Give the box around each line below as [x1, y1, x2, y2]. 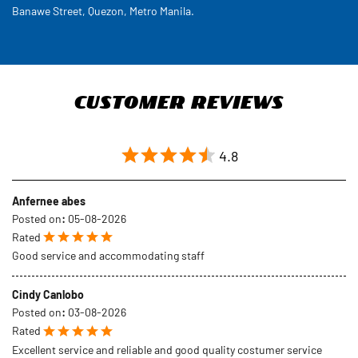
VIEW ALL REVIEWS [124, 286, 234, 302]
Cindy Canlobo [12, 142, 84, 157]
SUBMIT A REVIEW [129, 246, 229, 262]
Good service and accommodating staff [12, 103, 205, 117]
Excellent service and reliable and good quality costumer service [12, 197, 322, 212]
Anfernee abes [12, 49, 86, 63]
